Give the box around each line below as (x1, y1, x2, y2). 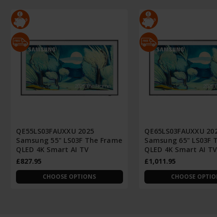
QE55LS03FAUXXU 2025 (16, 126, 94, 136)
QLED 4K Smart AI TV (16, 145, 89, 155)
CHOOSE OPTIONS (43, 172, 96, 181)
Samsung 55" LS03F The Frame (16, 136, 123, 145)
